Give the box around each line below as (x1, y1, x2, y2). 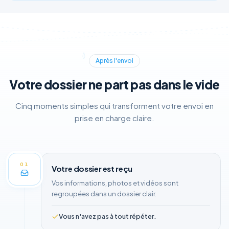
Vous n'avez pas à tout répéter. (59, 212, 156, 220)
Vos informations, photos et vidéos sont (52, 179, 178, 187)
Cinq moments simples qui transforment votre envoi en (15, 101, 214, 110)
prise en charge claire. (75, 113, 154, 123)
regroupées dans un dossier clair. (52, 190, 156, 198)
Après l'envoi (96, 57, 133, 64)
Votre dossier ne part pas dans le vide (9, 77, 220, 92)
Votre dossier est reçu (52, 164, 132, 173)
